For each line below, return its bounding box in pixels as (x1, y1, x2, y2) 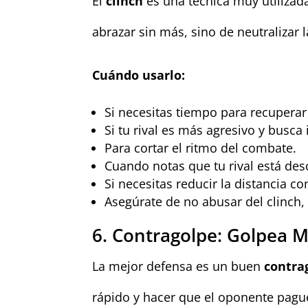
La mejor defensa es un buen (92, 257, 265, 274)
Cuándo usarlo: (92, 66, 186, 83)
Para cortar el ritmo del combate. (104, 139, 297, 156)
